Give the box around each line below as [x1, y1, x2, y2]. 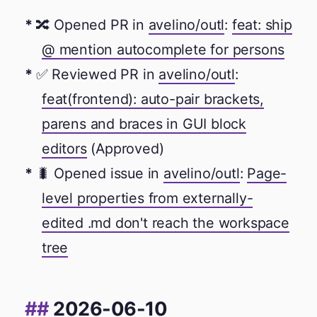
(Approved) [86, 140, 164, 158]
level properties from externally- [42, 190, 253, 207]
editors [42, 140, 87, 158]
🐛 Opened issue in [35, 165, 164, 183]
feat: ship [231, 16, 292, 34]
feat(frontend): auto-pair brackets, [42, 91, 265, 108]
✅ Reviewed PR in [35, 66, 159, 83]
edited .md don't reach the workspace [42, 214, 289, 232]
